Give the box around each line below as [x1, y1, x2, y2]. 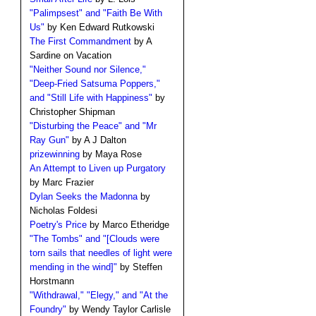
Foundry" [29, 305, 66, 315]
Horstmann [29, 276, 74, 286]
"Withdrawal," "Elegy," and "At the [29, 291, 168, 300]
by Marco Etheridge [86, 220, 169, 230]
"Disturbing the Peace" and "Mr [29, 121, 157, 131]
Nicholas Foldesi [29, 206, 97, 216]
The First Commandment [29, 37, 131, 47]
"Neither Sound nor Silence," [29, 65, 146, 75]
